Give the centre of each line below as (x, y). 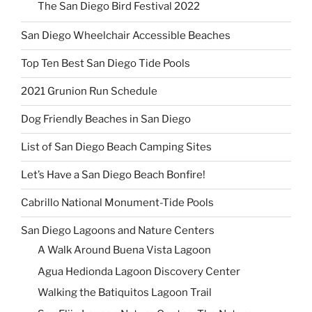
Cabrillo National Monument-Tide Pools (117, 203)
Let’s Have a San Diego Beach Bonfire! (113, 175)
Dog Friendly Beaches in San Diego (106, 119)
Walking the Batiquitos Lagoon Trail (125, 293)
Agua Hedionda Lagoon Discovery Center (139, 271)
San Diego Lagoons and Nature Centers (118, 231)
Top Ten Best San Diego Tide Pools (106, 64)
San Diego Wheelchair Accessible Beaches (126, 36)
